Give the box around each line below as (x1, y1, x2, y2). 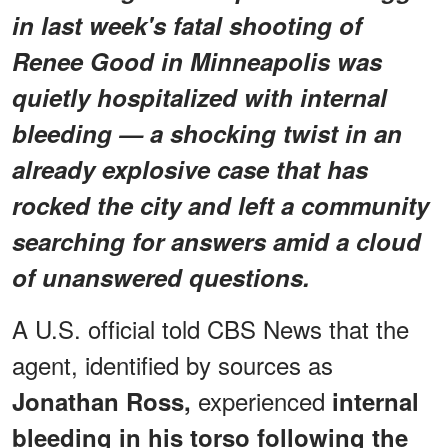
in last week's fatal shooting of (12, 7, 362, 42)
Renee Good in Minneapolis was (12, 43, 382, 78)
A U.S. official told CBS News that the (12, 310, 409, 346)
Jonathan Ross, (12, 383, 191, 418)
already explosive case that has (12, 151, 368, 186)
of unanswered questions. (12, 259, 310, 294)
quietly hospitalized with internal (12, 79, 387, 114)
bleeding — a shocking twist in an (12, 115, 402, 150)
